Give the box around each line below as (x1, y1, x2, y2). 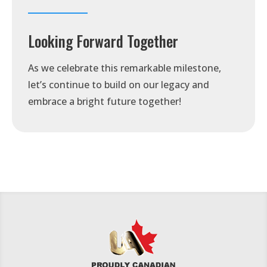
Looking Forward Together (28, 29, 179, 52)
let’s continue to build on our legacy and (28, 77, 210, 91)
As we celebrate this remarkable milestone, (28, 61, 222, 74)
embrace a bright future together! (28, 94, 182, 108)
